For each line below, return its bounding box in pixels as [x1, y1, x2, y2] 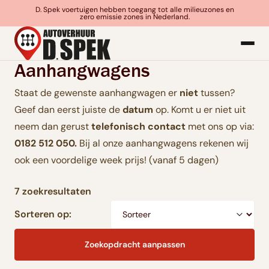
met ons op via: [186, 119, 254, 133]
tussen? [198, 86, 235, 99]
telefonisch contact [91, 119, 186, 133]
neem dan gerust [14, 119, 91, 133]
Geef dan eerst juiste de [14, 103, 122, 116]
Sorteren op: [14, 207, 71, 220]
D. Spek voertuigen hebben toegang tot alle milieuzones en [35, 5, 234, 14]
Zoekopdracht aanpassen [84, 239, 185, 250]
